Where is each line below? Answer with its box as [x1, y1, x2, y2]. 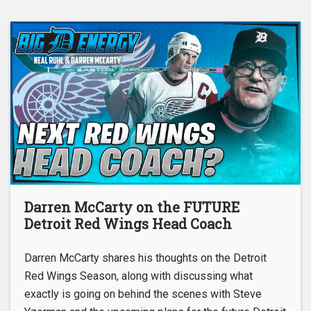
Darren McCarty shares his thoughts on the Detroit [24, 251, 267, 265]
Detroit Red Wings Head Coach [24, 215, 232, 233]
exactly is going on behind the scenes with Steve [24, 287, 262, 301]
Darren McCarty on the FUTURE [24, 198, 239, 217]
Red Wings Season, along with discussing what [24, 269, 253, 283]
